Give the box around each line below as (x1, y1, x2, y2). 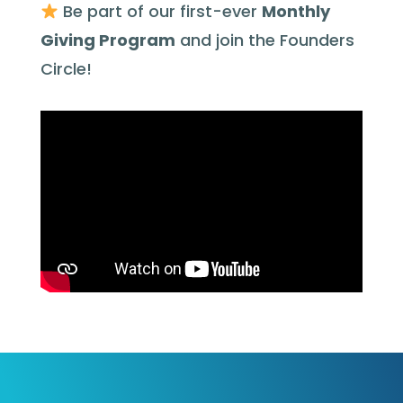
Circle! (40, 58, 92, 80)
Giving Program (40, 29, 175, 51)
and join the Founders (175, 29, 354, 51)
